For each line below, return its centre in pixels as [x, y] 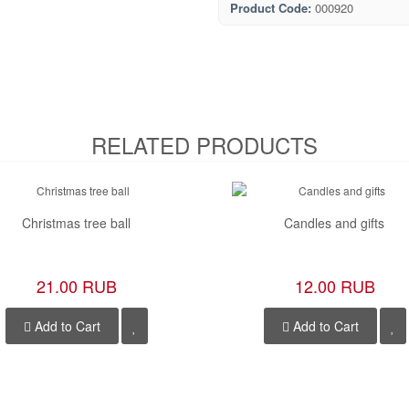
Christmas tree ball [76, 222]
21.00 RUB [76, 285]
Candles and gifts [335, 222]
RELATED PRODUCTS [204, 144]
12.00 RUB [335, 285]
